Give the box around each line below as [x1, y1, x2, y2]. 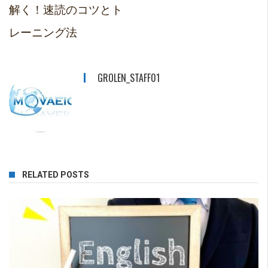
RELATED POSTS [22, 170, 89, 179]
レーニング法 [9, 23, 77, 39]
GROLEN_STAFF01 [98, 71, 160, 85]
